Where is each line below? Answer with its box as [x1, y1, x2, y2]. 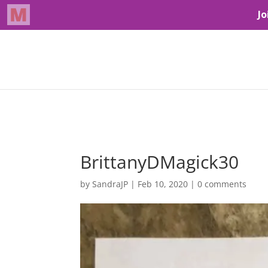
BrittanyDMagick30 [80, 150, 239, 174]
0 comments [197, 178, 247, 190]
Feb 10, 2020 [138, 178, 188, 190]
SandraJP [92, 178, 129, 190]
